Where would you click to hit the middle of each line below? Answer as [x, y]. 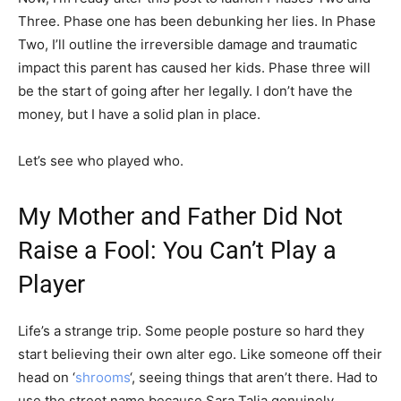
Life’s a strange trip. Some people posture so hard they [191, 330]
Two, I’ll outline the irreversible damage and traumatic [188, 44]
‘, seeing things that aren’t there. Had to [254, 377]
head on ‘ [47, 377]
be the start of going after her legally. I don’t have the [185, 90]
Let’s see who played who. [101, 160]
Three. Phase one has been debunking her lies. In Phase [197, 21]
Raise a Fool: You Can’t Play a [177, 250]
